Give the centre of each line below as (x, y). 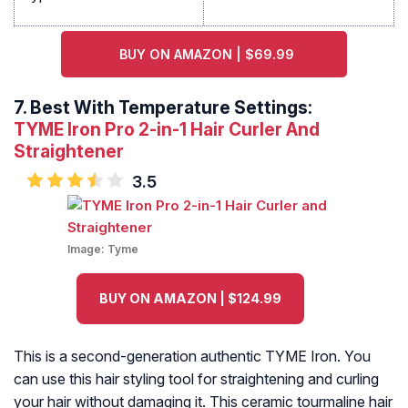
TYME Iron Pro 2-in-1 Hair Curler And (167, 130)
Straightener (69, 152)
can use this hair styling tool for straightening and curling (196, 379)
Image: (87, 250)
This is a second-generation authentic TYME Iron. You (192, 357)
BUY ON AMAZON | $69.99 (206, 55)
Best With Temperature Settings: (171, 108)
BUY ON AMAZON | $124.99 (190, 299)
